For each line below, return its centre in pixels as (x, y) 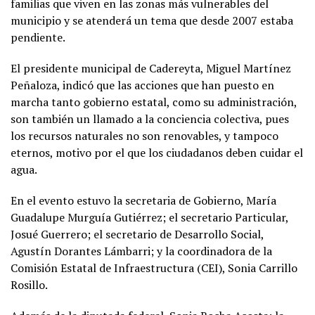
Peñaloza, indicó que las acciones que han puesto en (142, 85)
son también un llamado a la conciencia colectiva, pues (150, 118)
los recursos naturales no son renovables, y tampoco (144, 135)
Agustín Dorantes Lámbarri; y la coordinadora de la (141, 251)
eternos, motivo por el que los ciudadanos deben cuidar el (157, 152)
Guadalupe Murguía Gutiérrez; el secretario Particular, (149, 217)
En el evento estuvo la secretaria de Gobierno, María (143, 200)
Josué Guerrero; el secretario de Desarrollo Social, (137, 234)
